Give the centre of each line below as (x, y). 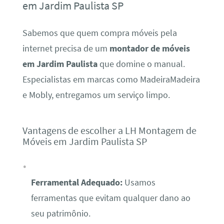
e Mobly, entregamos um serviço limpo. (96, 95)
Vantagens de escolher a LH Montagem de (109, 130)
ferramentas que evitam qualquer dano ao (110, 198)
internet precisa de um (66, 48)
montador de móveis (149, 48)
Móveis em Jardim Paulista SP (84, 141)
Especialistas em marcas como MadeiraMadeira (111, 79)
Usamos (139, 182)
